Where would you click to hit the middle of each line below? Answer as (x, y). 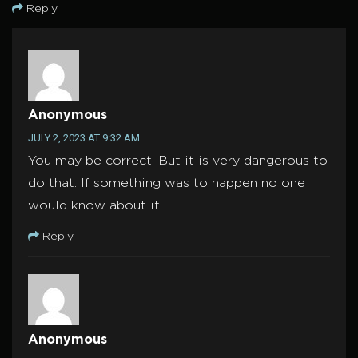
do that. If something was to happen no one (167, 184)
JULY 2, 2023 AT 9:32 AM (84, 138)
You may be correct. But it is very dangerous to (178, 161)
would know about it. (95, 206)
